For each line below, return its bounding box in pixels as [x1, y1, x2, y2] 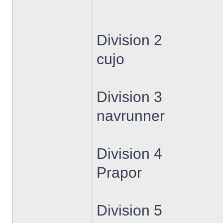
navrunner [97, 108, 165, 124]
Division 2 [97, 32, 162, 48]
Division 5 [97, 202, 162, 219]
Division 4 [97, 145, 162, 162]
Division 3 [97, 89, 162, 105]
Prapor [97, 164, 142, 181]
